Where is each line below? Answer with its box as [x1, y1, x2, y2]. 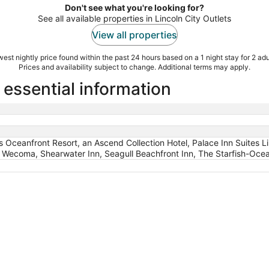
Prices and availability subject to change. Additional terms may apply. [19, 62, 250, 71]
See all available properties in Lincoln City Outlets [38, 13, 231, 23]
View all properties [92, 28, 177, 41]
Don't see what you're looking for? [65, 2, 204, 13]
